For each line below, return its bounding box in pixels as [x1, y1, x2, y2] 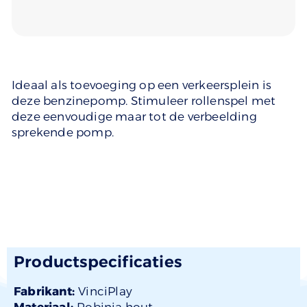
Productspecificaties [14, 251, 182, 271]
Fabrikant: [14, 284, 79, 298]
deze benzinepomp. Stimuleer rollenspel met [12, 94, 276, 108]
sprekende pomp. [12, 125, 114, 140]
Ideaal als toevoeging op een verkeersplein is [12, 78, 272, 93]
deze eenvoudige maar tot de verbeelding [12, 110, 257, 124]
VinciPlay [78, 284, 133, 298]
